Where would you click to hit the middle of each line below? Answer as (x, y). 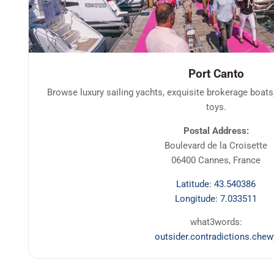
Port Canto (216, 74)
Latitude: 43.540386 (216, 184)
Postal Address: (216, 131)
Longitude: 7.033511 (216, 198)
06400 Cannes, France (216, 160)
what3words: (216, 222)
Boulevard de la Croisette (216, 145)
